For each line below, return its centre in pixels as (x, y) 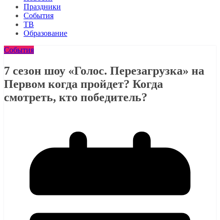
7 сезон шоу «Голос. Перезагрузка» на (104, 70)
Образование (45, 33)
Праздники (42, 7)
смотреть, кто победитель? (76, 97)
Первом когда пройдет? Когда (83, 84)
